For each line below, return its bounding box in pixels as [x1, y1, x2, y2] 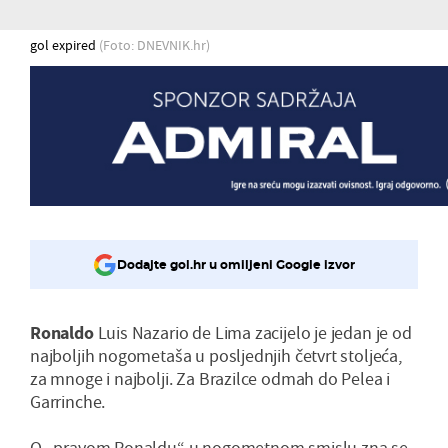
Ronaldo [30, 320, 94, 344]
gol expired [30, 35, 99, 54]
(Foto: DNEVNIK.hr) [99, 35, 210, 54]
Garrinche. [30, 389, 106, 413]
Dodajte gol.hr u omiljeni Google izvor [117, 257, 355, 273]
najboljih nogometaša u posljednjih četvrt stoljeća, [30, 343, 402, 367]
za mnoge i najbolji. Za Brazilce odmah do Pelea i [30, 366, 391, 390]
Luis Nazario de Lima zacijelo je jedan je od [93, 320, 412, 344]
